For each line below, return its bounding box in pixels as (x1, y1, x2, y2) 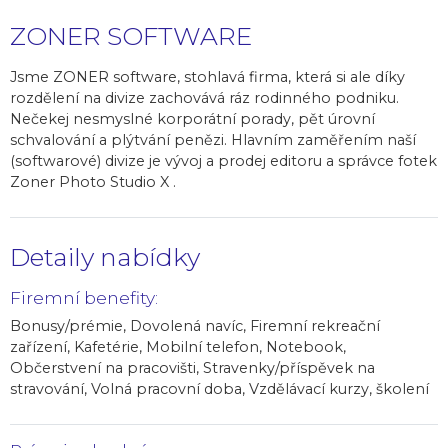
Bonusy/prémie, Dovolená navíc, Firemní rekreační (10, 317, 380, 336)
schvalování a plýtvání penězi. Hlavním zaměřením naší (10, 131, 416, 150)
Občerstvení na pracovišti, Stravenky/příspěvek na (10, 359, 375, 378)
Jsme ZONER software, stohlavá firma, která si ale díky (10, 68, 405, 87)
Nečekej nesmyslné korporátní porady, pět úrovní (10, 110, 375, 129)
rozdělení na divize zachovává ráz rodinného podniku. (10, 89, 399, 108)
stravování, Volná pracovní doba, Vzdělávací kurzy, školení (10, 380, 429, 399)
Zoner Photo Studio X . (10, 173, 176, 192)
